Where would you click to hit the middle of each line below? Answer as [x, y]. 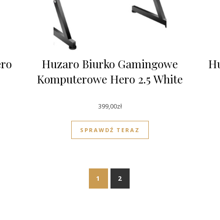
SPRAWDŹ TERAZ [110, 130]
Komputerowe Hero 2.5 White [110, 79]
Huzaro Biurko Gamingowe [110, 63]
